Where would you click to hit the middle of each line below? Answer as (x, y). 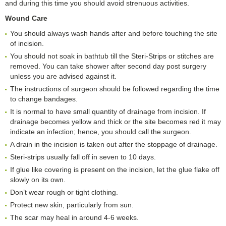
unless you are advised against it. (63, 76)
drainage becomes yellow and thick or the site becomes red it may (116, 122)
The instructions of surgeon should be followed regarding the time (115, 89)
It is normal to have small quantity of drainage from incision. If (108, 112)
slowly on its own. (38, 180)
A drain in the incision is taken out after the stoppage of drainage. (114, 145)
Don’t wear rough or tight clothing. (64, 192)
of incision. (27, 44)
